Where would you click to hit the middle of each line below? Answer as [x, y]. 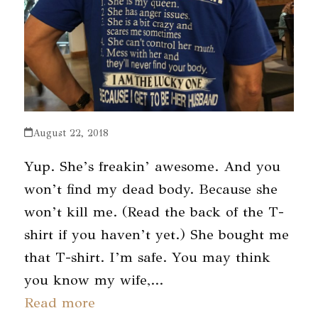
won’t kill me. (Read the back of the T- [154, 212]
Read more [59, 302]
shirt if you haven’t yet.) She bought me [156, 234]
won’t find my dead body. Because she [150, 189]
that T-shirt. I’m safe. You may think [147, 257]
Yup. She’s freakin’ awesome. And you [152, 166]
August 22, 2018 [70, 133]
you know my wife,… [93, 280]
